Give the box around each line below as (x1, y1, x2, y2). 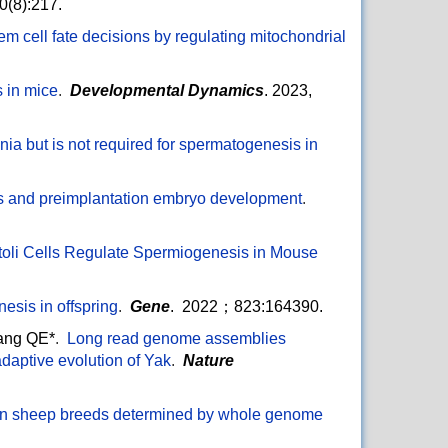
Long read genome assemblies (67, 330, 286, 348)
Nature (183, 352, 234, 370)
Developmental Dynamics (70, 82, 264, 100)
